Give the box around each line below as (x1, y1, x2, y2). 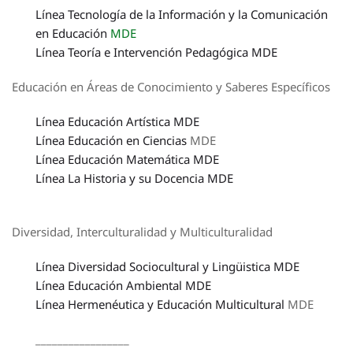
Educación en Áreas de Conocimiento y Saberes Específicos (12, 79, 330, 95)
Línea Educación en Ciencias (35, 132, 187, 148)
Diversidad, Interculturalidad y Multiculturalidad (12, 224, 273, 240)
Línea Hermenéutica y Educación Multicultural (35, 296, 284, 312)
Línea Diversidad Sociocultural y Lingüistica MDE (35, 258, 299, 274)
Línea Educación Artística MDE (35, 113, 199, 129)
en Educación (35, 25, 107, 41)
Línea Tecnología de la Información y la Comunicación (35, 6, 328, 22)
